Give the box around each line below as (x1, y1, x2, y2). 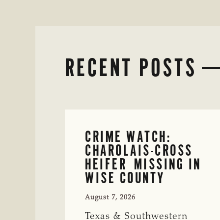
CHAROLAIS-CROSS (85, 140, 193, 160)
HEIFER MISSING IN (85, 154, 201, 173)
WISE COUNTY (85, 168, 165, 187)
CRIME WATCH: (85, 127, 171, 146)
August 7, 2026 (85, 194, 136, 201)
